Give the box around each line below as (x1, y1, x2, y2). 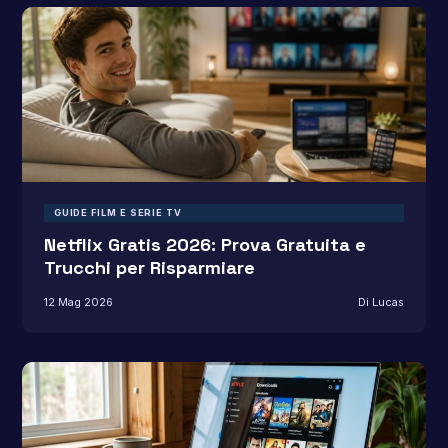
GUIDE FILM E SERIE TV (53, 207, 182, 219)
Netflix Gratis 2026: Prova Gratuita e (43, 233, 366, 257)
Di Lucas (358, 294, 405, 309)
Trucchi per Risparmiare (43, 256, 255, 280)
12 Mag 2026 (43, 294, 113, 309)
